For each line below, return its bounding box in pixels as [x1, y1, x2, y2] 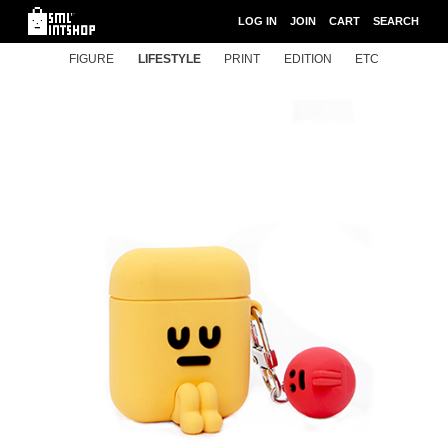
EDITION [283, 53, 332, 65]
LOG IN [238, 15, 277, 27]
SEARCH [373, 15, 419, 27]
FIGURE [69, 53, 114, 65]
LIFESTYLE [137, 53, 201, 65]
